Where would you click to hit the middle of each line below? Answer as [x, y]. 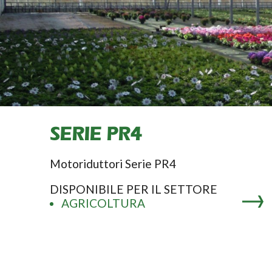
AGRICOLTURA [104, 203]
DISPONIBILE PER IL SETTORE [134, 189]
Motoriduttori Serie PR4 [113, 164]
